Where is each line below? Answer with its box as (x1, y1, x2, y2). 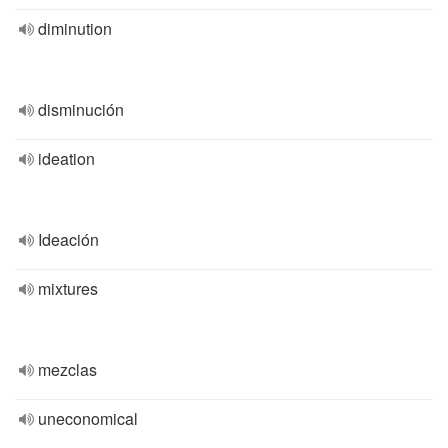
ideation (38, 147, 95, 170)
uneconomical (38, 407, 138, 430)
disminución (38, 98, 124, 121)
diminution (38, 17, 112, 40)
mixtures (38, 277, 98, 300)
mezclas (38, 358, 97, 381)
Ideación (38, 228, 99, 251)
